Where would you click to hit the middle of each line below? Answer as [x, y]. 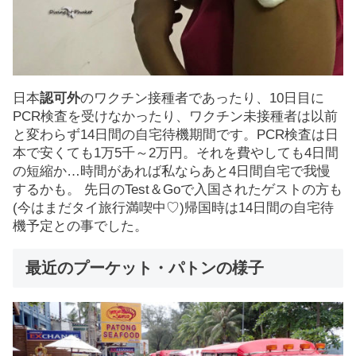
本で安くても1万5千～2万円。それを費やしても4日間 [176, 153]
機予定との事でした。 [80, 226]
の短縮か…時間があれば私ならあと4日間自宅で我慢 [172, 171]
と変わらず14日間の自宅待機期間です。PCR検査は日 [176, 134]
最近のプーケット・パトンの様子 [145, 267]
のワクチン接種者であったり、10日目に [202, 98]
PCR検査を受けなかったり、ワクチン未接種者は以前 [175, 116]
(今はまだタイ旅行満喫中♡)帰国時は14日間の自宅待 [173, 207]
